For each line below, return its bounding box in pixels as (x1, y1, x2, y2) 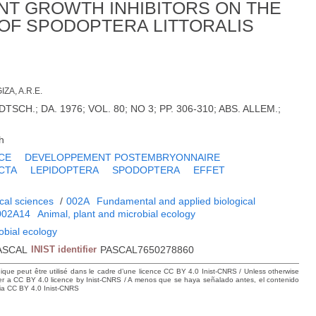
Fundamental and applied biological (97, 195, 256, 207)
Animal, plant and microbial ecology (37, 208, 196, 220)
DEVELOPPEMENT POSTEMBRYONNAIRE (25, 152, 221, 164)
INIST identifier (31, 244, 97, 255)
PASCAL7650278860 (100, 244, 195, 256)
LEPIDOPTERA (30, 164, 99, 176)
